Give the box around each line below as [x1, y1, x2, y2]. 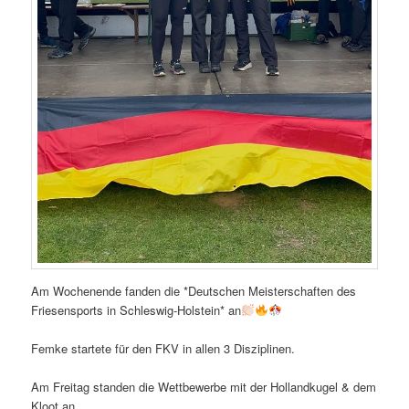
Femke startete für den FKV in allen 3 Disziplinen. [31, 339, 296, 357]
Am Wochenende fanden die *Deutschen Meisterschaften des [31, 281, 357, 299]
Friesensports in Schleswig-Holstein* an [31, 300, 242, 319]
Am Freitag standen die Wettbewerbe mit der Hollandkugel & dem [31, 377, 377, 395]
